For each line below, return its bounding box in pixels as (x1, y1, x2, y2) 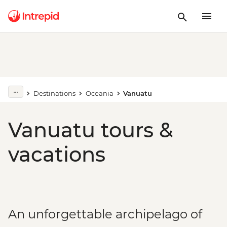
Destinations (33, 89, 75, 97)
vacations (8, 142, 105, 167)
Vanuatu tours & (8, 118, 173, 142)
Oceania (85, 89, 113, 97)
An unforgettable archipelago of (8, 207, 202, 221)
